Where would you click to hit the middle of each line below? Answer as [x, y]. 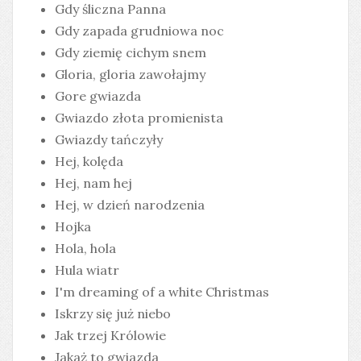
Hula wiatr [87, 270]
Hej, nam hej [93, 183]
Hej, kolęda [89, 162]
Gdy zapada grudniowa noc [139, 31]
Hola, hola [85, 249]
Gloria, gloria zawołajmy [130, 75]
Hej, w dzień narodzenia [130, 205]
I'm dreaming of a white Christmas [162, 292]
